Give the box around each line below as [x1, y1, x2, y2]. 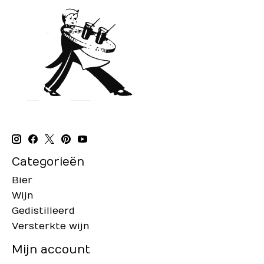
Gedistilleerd [12, 205, 75, 216]
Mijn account [12, 243, 90, 256]
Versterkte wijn [12, 220, 90, 232]
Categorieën [12, 156, 84, 169]
